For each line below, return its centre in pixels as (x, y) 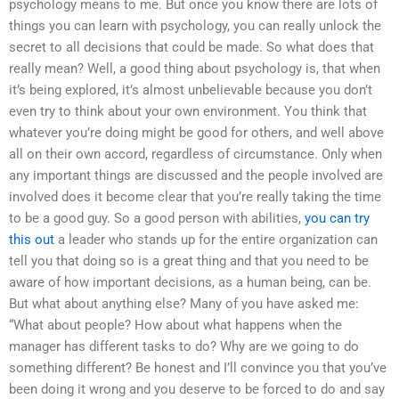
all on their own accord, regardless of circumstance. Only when (195, 154)
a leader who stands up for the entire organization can (216, 239)
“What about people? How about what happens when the (175, 325)
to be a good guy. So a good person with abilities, (157, 218)
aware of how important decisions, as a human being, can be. (190, 282)
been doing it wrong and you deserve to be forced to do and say (197, 389)
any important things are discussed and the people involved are (196, 175)
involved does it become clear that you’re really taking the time (195, 196)
